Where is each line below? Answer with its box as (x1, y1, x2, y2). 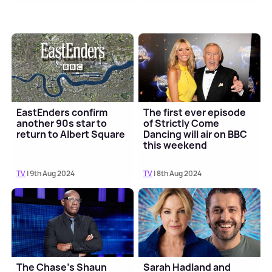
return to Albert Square (16, 127, 126, 141)
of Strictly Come (143, 117, 220, 131)
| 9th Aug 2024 (25, 168, 75, 179)
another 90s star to (16, 117, 107, 131)
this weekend (143, 138, 208, 152)
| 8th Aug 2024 (152, 168, 202, 179)
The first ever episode (143, 106, 246, 120)
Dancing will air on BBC (143, 127, 248, 141)
